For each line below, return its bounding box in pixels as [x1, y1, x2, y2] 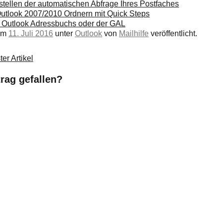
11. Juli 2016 [8, 29, 54, 38]
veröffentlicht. [149, 29, 198, 38]
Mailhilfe [119, 29, 149, 38]
